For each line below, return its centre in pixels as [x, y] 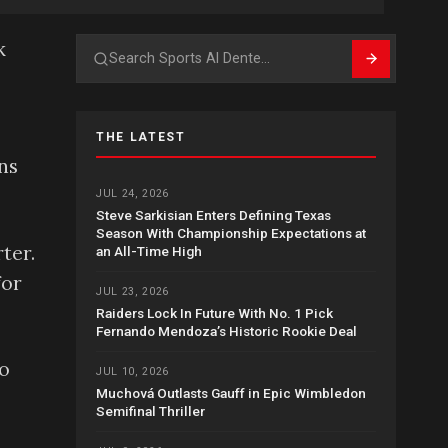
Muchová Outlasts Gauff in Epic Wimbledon [231, 393]
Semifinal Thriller [150, 411]
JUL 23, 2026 [132, 292]
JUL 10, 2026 [132, 372]
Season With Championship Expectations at [231, 233]
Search [116, 70]
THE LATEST [141, 137]
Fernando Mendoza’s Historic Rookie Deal [226, 331]
